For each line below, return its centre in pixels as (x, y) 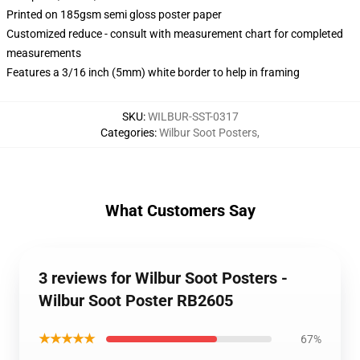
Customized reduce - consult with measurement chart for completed (175, 34)
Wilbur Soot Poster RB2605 (136, 301)
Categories (127, 133)
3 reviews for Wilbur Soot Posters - (163, 278)
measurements (44, 53)
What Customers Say (180, 211)
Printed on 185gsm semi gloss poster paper (114, 14)
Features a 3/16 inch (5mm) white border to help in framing (153, 72)
